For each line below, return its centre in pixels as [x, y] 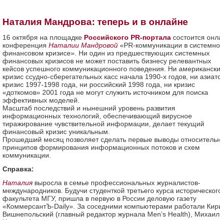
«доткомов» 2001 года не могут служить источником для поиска [105, 92]
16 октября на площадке [43, 37]
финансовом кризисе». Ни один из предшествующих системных [106, 53]
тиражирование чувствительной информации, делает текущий [103, 124]
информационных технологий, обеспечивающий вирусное [97, 116]
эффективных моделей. [41, 100]
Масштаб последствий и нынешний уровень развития [89, 108]
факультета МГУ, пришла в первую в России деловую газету [99, 198]
